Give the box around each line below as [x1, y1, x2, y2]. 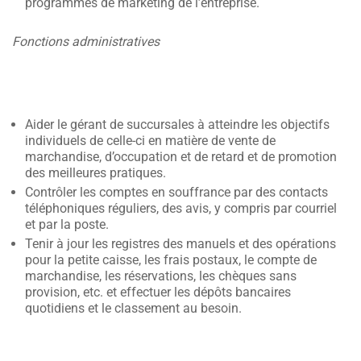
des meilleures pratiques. [25, 165, 166, 180]
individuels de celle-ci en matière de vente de [25, 133, 276, 148]
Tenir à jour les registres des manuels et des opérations [25, 236, 336, 251]
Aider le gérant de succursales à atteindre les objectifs [25, 117, 330, 132]
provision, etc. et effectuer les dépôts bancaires [25, 284, 291, 300]
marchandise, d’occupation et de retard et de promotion [25, 149, 337, 164]
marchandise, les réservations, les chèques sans [25, 268, 297, 284]
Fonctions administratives [12, 34, 160, 49]
